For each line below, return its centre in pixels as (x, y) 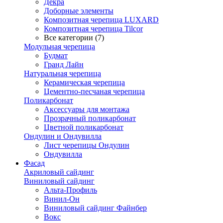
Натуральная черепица (62, 73)
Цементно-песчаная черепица (94, 91)
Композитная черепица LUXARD (101, 20)
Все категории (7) (74, 38)
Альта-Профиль (70, 190)
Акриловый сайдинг (59, 172)
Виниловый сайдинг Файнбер (95, 208)
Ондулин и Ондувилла (63, 136)
